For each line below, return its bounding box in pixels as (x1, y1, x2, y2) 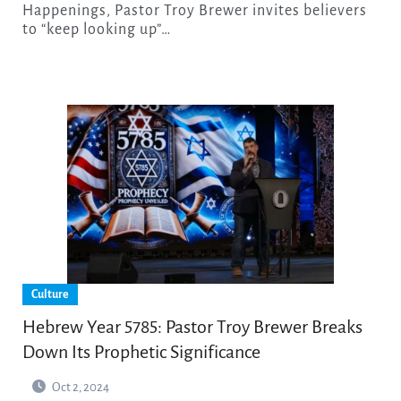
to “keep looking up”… (21, 21, 171, 38)
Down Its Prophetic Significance (21, 341, 260, 362)
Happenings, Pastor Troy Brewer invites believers (21, 3, 367, 20)
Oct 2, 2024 (51, 380, 109, 394)
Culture (30, 287, 69, 301)
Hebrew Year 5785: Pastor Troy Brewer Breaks (21, 316, 363, 337)
